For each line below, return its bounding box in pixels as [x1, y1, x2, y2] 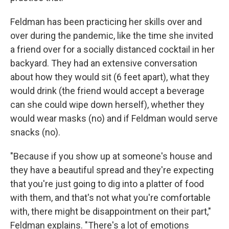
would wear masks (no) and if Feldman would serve [10, 112, 218, 124]
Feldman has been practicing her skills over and [10, 16, 202, 27]
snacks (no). [10, 126, 60, 138]
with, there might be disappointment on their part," [10, 205, 211, 217]
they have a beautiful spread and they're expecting [10, 164, 214, 175]
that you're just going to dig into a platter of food [10, 178, 204, 189]
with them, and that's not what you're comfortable [10, 192, 211, 203]
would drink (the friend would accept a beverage [10, 85, 204, 96]
